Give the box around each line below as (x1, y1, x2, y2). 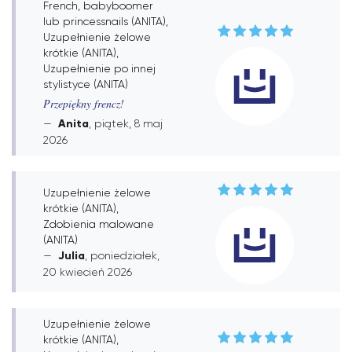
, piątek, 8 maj (89, 117, 163, 130)
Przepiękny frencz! (43, 96, 124, 111)
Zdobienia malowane (43, 217, 154, 230)
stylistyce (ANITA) (43, 78, 128, 90)
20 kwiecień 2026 (43, 265, 132, 278)
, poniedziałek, (85, 248, 159, 262)
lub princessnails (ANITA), (43, 15, 168, 27)
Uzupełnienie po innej (43, 62, 156, 75)
